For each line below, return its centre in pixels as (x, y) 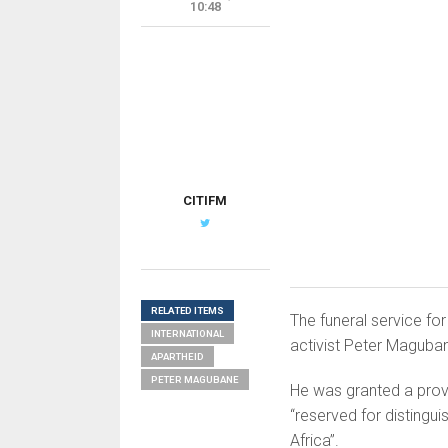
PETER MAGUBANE (194, 379)
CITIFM (205, 200)
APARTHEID (177, 356)
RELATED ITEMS (187, 310)
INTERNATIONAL (187, 333)
